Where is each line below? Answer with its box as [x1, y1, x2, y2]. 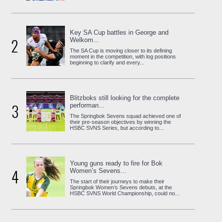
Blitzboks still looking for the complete [70, 94, 180, 102]
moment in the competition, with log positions [70, 53, 176, 59]
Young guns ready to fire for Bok [70, 159, 163, 167]
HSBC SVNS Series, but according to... [70, 124, 164, 131]
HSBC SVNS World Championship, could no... [70, 190, 180, 196]
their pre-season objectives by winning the [70, 118, 171, 125]
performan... [70, 101, 105, 109]
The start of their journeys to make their [70, 178, 165, 184]
